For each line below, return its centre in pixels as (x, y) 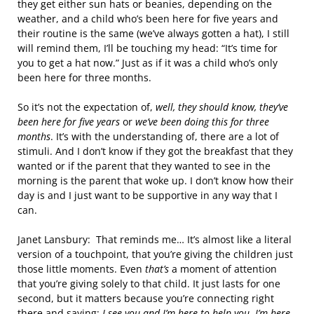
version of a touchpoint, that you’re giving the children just (155, 254)
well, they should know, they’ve (222, 107)
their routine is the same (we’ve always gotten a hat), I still (153, 33)
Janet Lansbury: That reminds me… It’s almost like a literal (155, 239)
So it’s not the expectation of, (87, 107)
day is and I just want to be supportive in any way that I (148, 195)
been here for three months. (84, 77)
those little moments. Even (81, 269)
